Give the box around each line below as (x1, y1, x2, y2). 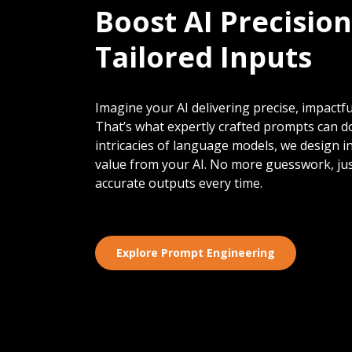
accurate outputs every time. (94, 174, 262, 192)
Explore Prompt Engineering (115, 245, 275, 261)
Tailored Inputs (94, 38, 312, 77)
